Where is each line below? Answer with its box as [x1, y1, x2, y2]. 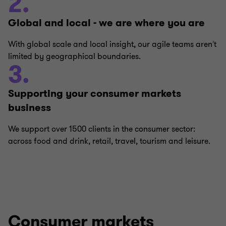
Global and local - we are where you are [8, 16, 205, 30]
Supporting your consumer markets [8, 87, 181, 100]
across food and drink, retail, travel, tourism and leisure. [8, 136, 210, 147]
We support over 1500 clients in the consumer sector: [8, 124, 195, 135]
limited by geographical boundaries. [8, 51, 141, 62]
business [8, 101, 51, 115]
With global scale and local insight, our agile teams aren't [8, 39, 216, 50]
